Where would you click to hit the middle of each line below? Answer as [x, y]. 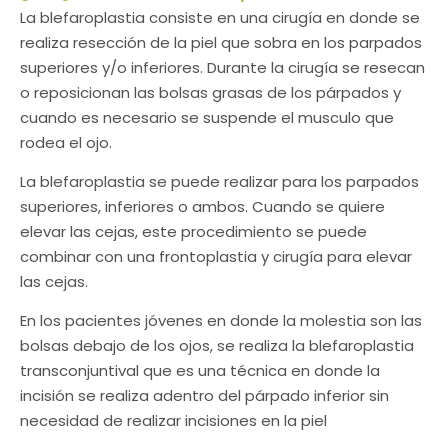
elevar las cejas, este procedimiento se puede [193, 232]
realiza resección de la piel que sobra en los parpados [221, 42]
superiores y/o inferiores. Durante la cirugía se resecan [222, 67]
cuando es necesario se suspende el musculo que [207, 117]
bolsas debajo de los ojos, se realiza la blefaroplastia [217, 346]
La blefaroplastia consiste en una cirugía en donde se [220, 17]
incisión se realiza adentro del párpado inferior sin [204, 396]
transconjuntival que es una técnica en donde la [200, 371]
